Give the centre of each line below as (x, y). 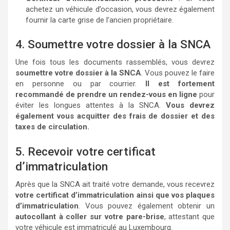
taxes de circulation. (52, 127)
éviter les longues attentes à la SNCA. (91, 105)
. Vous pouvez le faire (178, 73)
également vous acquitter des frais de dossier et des (115, 116)
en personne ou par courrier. (81, 84)
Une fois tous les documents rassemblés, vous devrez (115, 62)
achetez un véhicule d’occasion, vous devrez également (120, 9)
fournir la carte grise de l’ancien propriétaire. (100, 20)
